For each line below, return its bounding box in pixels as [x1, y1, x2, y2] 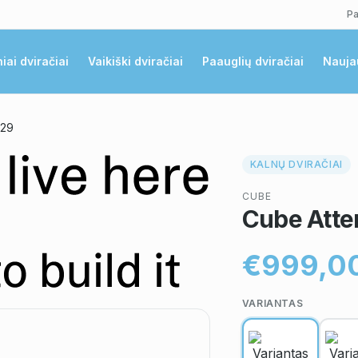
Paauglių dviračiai [201, 54, 304, 68]
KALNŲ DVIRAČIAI [249, 158, 343, 170]
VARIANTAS [241, 297, 304, 309]
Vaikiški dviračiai [87, 54, 183, 68]
